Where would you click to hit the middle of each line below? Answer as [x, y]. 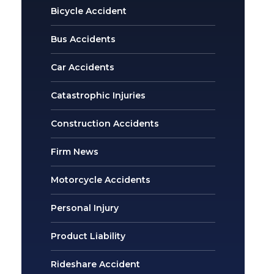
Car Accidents [83, 67]
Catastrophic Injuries [98, 95]
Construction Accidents [105, 123]
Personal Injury [85, 208]
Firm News [75, 151]
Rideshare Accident [96, 264]
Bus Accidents [83, 39]
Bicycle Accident [89, 11]
